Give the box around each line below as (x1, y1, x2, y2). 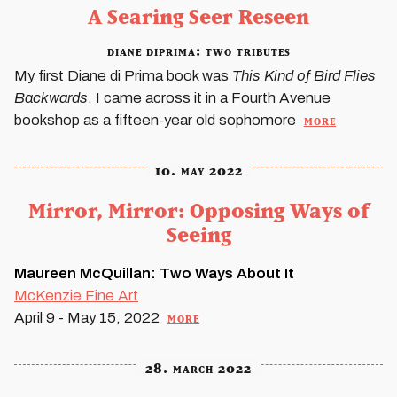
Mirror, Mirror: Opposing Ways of (27, 198, 370, 222)
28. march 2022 (145, 359, 252, 376)
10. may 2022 (154, 162, 243, 179)
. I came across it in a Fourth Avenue (88, 90, 331, 106)
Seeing (166, 222, 231, 246)
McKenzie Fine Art (14, 287, 138, 303)
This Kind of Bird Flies (232, 68, 376, 84)
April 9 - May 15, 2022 (14, 309, 163, 325)
